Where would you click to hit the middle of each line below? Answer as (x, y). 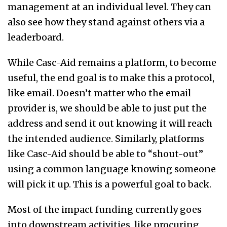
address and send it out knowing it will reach (110, 124)
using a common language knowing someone (112, 169)
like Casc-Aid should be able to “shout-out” (105, 154)
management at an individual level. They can (109, 7)
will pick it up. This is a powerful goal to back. (110, 184)
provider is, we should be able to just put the (107, 108)
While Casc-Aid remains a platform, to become (112, 63)
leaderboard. (37, 37)
